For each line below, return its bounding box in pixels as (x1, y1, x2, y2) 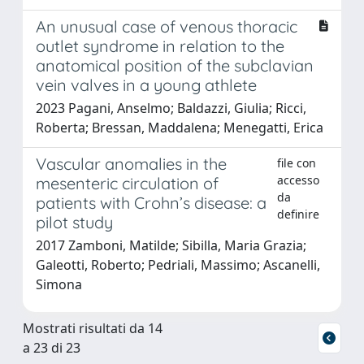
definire (277, 206, 320, 222)
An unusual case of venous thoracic (36, 15, 297, 37)
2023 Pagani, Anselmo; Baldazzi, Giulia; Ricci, (36, 98, 306, 117)
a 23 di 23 (23, 338, 80, 357)
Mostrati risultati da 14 (23, 318, 162, 337)
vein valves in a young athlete (36, 74, 257, 95)
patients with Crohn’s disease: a (36, 192, 266, 213)
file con (277, 154, 317, 171)
